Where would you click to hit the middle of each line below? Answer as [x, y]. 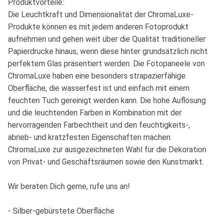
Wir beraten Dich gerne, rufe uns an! [69, 187]
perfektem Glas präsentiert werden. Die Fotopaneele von [106, 64]
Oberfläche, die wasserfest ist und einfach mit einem [99, 88]
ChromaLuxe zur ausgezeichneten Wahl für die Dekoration [107, 150]
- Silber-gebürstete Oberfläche [61, 211]
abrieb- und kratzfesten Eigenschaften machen [89, 137]
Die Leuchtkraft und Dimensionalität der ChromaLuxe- [101, 15]
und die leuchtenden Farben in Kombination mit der [95, 113]
